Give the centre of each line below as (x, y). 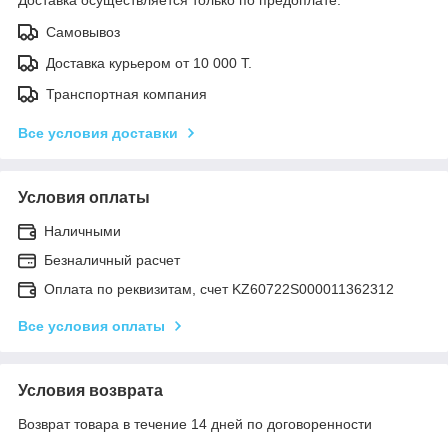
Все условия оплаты (91, 325)
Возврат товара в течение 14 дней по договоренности (195, 423)
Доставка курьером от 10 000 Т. (149, 62)
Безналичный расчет (112, 259)
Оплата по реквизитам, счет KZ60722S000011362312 (219, 288)
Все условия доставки (98, 132)
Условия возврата (90, 390)
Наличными (82, 230)
